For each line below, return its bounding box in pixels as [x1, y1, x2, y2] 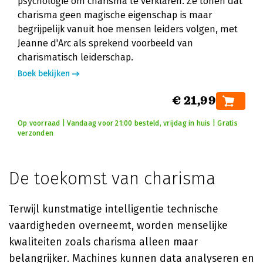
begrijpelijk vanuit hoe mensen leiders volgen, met [18, 23, 238, 35]
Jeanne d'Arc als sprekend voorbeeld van [18, 38, 193, 49]
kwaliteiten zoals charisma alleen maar [9, 235, 198, 248]
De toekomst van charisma [9, 168, 215, 189]
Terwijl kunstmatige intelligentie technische [9, 203, 218, 215]
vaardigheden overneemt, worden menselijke [9, 219, 228, 232]
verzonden [18, 129, 54, 137]
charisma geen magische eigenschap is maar [18, 9, 212, 21]
